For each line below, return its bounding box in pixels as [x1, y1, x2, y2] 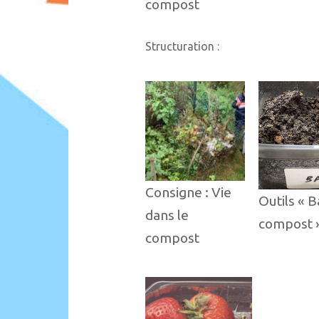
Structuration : [145, 39, 219, 53]
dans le [145, 207, 189, 224]
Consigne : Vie [145, 184, 231, 201]
